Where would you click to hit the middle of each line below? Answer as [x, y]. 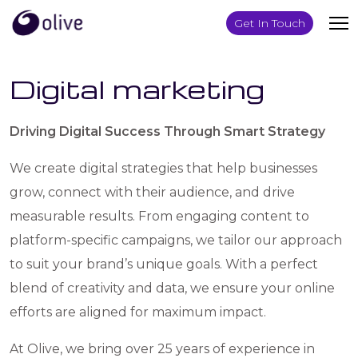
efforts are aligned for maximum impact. [138, 312]
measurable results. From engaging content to [159, 216]
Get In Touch [270, 23]
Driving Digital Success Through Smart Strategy [167, 131]
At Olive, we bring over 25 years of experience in [162, 349]
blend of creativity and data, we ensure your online [172, 288]
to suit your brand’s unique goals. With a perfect [164, 264]
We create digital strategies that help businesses [163, 168]
